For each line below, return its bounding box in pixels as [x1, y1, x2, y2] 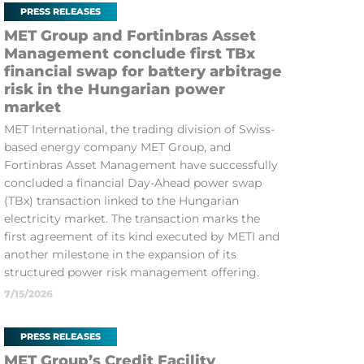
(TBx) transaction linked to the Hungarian [3, 193, 239, 208]
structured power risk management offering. [3, 265, 259, 279]
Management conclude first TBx [3, 45, 255, 63]
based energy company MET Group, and [3, 140, 231, 154]
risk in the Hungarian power [3, 80, 225, 98]
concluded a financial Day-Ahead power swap [3, 175, 262, 190]
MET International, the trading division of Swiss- [3, 122, 275, 136]
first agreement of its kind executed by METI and [3, 229, 279, 244]
